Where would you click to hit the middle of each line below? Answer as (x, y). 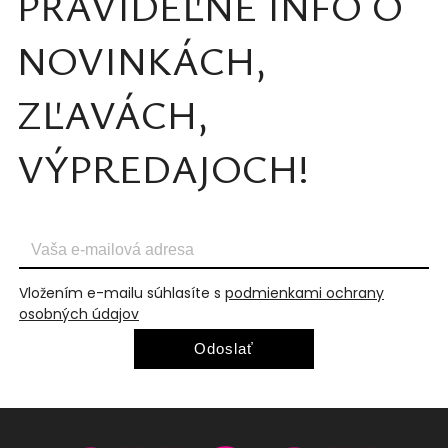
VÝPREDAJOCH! (163, 168)
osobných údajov (79, 314)
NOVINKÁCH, (141, 60)
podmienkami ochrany (304, 293)
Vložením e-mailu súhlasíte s (122, 293)
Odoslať (224, 349)
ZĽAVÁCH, (112, 114)
